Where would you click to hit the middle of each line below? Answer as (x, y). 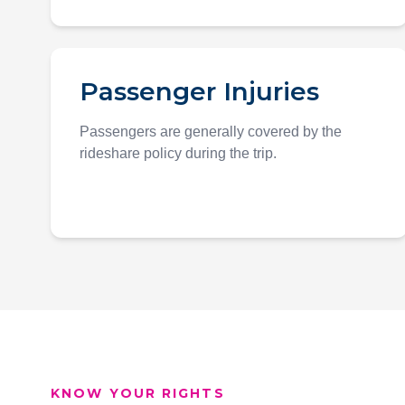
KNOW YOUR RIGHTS (138, 393)
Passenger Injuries (199, 91)
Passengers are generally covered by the (211, 132)
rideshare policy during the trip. (178, 153)
